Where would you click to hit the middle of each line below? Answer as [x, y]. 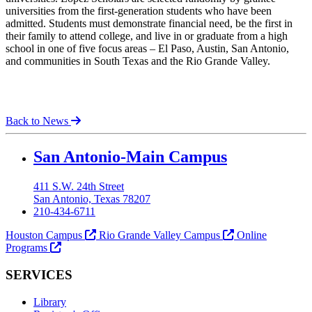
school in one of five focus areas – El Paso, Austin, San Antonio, [147, 48]
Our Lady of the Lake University [122, 156]
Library [50, 302]
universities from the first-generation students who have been [139, 10]
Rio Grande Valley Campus [159, 235]
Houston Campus [45, 235]
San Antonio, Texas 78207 [92, 199]
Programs [28, 248]
